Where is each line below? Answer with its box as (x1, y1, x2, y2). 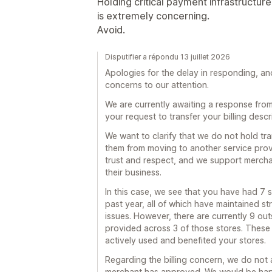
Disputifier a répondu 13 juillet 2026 (105, 52, 230, 61)
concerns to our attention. (105, 80, 209, 90)
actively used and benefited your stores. (105, 235, 266, 245)
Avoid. (97, 24, 125, 36)
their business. (105, 167, 161, 177)
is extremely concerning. (97, 10, 209, 22)
